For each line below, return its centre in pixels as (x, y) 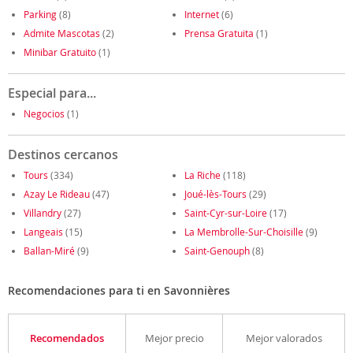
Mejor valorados (284, 338)
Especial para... (52, 93)
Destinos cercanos (63, 154)
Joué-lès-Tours (216, 194)
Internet (202, 14)
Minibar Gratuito (60, 52)
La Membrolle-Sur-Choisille (244, 232)
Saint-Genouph (217, 251)
